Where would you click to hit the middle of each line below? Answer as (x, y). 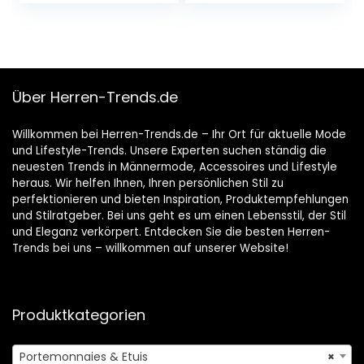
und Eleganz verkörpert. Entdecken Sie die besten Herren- (171, 232)
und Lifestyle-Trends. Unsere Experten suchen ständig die (169, 150)
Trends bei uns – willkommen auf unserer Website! (150, 248)
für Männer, (234, 23)
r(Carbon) (65, 88)
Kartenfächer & (248, 71)
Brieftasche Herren (93, 39)
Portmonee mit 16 (254, 55)
